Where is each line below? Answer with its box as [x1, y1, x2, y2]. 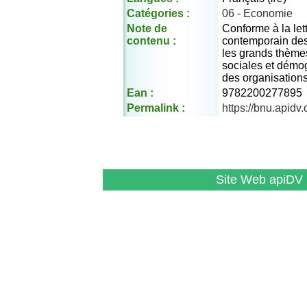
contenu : [127, 35, 176, 47]
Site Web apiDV [215, 173, 303, 186]
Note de [127, 23, 167, 34]
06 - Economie [222, 8, 293, 19]
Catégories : [127, 8, 190, 19]
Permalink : [127, 102, 185, 114]
